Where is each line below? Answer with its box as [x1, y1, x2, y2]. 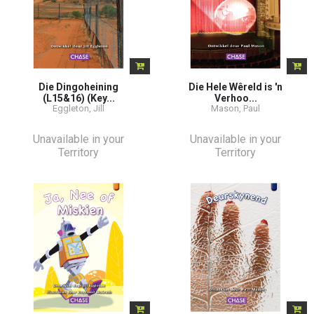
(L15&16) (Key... [42, 92, 115, 104]
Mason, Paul [211, 102, 260, 114]
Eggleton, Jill [53, 102, 104, 114]
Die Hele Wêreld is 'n [189, 81, 282, 93]
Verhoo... [214, 92, 257, 104]
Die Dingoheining [39, 81, 118, 93]
